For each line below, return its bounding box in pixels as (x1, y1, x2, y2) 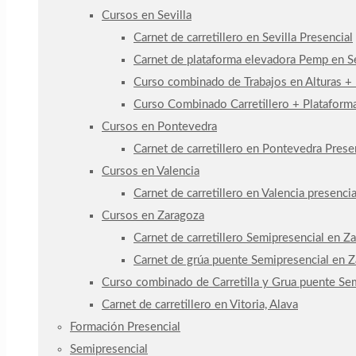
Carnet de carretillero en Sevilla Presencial (133, 32, 353, 44)
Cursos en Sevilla (102, 10, 192, 21)
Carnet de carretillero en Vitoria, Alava (102, 299, 298, 311)
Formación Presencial (70, 321, 180, 333)
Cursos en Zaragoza (102, 210, 204, 222)
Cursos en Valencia (102, 165, 199, 177)
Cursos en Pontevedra (102, 121, 217, 133)
